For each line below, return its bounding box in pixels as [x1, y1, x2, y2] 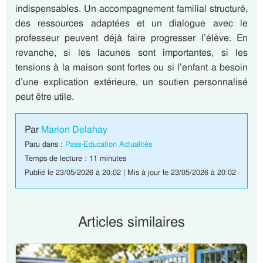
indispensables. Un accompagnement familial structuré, [15, 2, 248, 15]
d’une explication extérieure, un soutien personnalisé [15, 76, 248, 88]
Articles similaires [78, 213, 185, 231]
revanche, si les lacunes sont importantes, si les [15, 46, 248, 59]
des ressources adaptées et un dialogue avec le [15, 17, 248, 29]
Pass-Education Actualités [65, 139, 152, 149]
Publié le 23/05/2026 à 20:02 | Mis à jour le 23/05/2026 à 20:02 [25, 167, 236, 177]
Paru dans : [25, 139, 65, 149]
